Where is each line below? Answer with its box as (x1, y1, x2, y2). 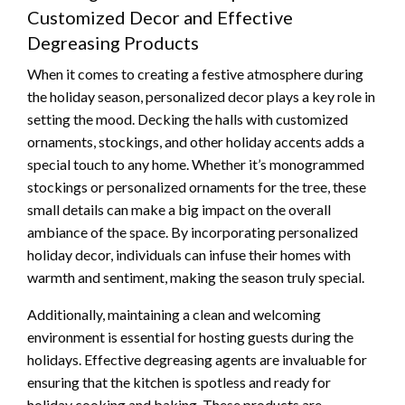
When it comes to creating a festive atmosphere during (27, 65, 363, 83)
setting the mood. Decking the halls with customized (27, 110, 348, 128)
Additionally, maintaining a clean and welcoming (27, 306, 321, 324)
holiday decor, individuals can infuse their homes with (27, 246, 351, 264)
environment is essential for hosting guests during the (27, 328, 353, 346)
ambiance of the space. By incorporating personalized (27, 223, 358, 241)
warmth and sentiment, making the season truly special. (27, 268, 364, 287)
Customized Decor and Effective (27, 6, 293, 29)
